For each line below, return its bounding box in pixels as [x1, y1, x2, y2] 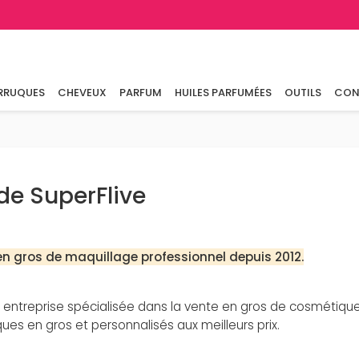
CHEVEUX [57, 85, 107, 101]
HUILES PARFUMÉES [174, 85, 272, 101]
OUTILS [284, 85, 321, 101]
